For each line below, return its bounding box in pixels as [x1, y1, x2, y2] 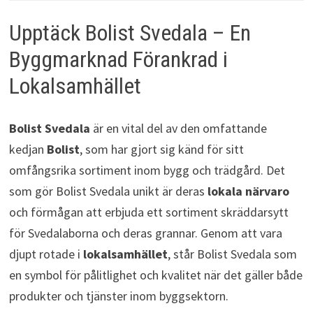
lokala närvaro [207, 182, 289, 199]
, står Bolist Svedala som [167, 245, 297, 262]
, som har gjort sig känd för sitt [79, 140, 244, 157]
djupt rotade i [8, 245, 83, 262]
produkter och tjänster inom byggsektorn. [8, 287, 228, 304]
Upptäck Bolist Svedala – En [8, 19, 251, 46]
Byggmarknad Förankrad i [8, 45, 228, 73]
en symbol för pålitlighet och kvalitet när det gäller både [8, 266, 303, 283]
